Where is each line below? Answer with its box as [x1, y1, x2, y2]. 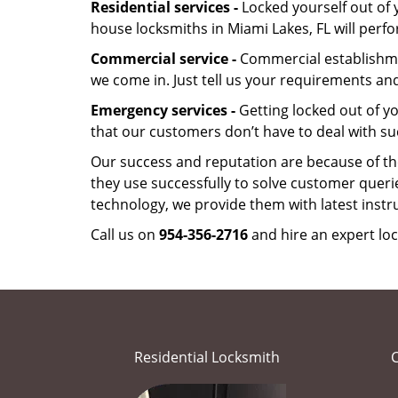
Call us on [91, 225, 159, 244]
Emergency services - [91, 100, 235, 120]
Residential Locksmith [134, 347, 281, 367]
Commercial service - [91, 49, 236, 68]
